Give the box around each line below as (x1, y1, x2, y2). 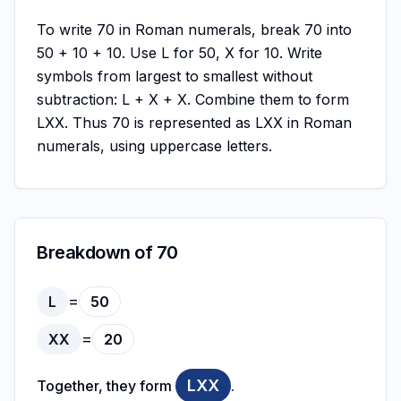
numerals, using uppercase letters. (37, 137, 272, 155)
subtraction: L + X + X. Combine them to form (37, 90, 349, 108)
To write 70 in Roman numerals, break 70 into (37, 21, 352, 38)
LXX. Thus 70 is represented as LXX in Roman (37, 114, 352, 132)
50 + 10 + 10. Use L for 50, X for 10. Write (37, 44, 322, 62)
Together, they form (37, 377, 172, 395)
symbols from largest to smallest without (37, 67, 312, 85)
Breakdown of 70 (37, 242, 178, 263)
